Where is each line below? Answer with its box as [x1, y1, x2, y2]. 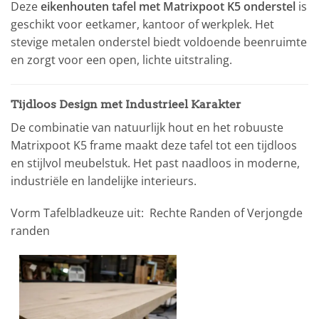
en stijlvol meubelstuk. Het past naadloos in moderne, [11, 155, 300, 171]
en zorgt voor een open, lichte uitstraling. [11, 51, 232, 68]
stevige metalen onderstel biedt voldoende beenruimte [11, 33, 307, 50]
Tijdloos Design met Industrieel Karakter [11, 97, 241, 111]
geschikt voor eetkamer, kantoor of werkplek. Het [11, 16, 274, 32]
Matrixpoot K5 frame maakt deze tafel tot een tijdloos [11, 137, 297, 153]
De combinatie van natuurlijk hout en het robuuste [11, 119, 283, 135]
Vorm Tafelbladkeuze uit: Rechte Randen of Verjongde [11, 205, 303, 221]
